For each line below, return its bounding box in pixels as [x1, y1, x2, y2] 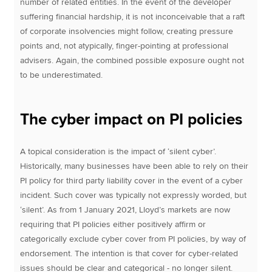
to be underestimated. [20, 69, 103, 80]
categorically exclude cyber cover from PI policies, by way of [20, 233, 246, 244]
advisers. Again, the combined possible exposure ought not [20, 55, 245, 66]
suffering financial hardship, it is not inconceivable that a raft [20, 11, 245, 22]
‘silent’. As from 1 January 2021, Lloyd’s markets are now [20, 204, 231, 215]
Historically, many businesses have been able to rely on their [20, 160, 249, 171]
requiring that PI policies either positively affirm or [20, 219, 206, 229]
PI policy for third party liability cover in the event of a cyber [20, 175, 243, 186]
